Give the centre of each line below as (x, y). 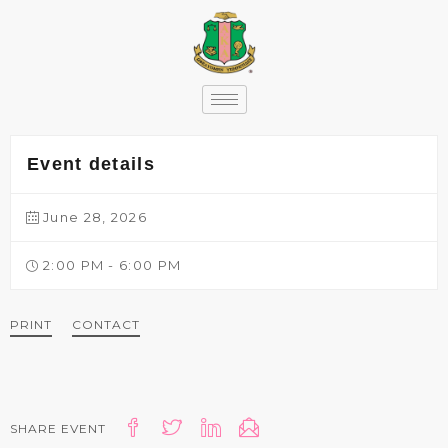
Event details (91, 164)
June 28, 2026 (95, 217)
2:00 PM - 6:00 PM (112, 265)
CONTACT (106, 324)
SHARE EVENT (58, 428)
